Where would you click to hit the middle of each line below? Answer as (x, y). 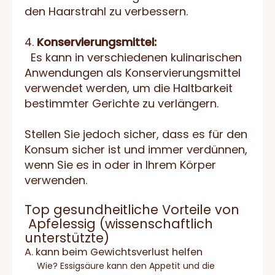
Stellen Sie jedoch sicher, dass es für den (136, 134)
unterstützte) (67, 238)
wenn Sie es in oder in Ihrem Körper (120, 165)
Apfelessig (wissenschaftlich (119, 224)
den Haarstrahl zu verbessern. (106, 12)
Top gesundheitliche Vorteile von (132, 210)
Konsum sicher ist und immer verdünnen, (136, 150)
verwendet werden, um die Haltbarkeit (129, 88)
